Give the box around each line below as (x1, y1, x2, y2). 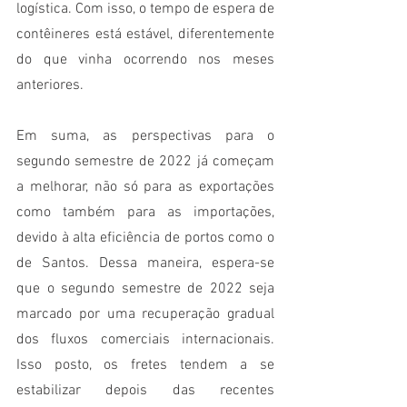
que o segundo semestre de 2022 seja (16, 280, 274, 299)
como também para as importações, (16, 203, 274, 223)
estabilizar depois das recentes (16, 382, 274, 401)
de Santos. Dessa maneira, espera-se (16, 254, 274, 273)
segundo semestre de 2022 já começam (16, 153, 274, 172)
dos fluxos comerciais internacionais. (16, 331, 274, 350)
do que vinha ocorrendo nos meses (16, 51, 274, 70)
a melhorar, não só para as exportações (16, 178, 274, 197)
